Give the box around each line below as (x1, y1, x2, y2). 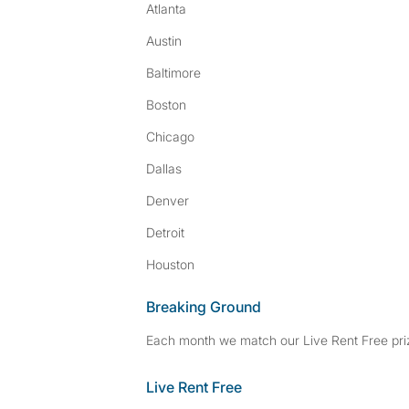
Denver (146, 193, 189, 208)
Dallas (146, 161, 182, 176)
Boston (146, 97, 186, 112)
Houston (146, 257, 194, 272)
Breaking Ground (146, 298, 261, 316)
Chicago (146, 129, 194, 144)
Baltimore (146, 65, 201, 80)
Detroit (146, 225, 184, 240)
